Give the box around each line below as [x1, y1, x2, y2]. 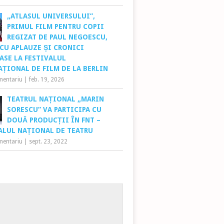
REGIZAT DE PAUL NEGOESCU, [7, 33, 108, 41]
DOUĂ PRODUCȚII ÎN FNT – [7, 116, 101, 124]
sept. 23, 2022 [29, 138, 68, 145]
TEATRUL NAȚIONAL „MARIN [7, 95, 104, 103]
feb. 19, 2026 [29, 76, 65, 83]
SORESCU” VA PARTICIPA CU [7, 105, 102, 114]
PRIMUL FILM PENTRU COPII [7, 22, 104, 31]
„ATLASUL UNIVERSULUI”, [7, 12, 95, 20]
